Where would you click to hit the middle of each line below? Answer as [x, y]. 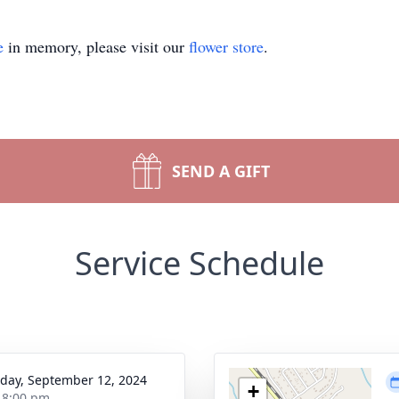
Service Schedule [199, 263]
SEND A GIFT [221, 171]
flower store [226, 46]
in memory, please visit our [96, 46]
